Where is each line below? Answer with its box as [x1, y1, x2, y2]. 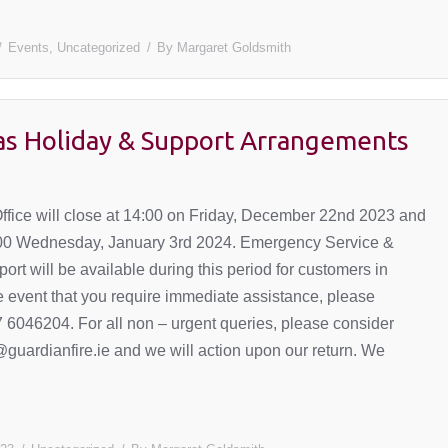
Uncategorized [56, 40, 140, 55]
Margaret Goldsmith [176, 40, 291, 55]
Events [7, 40, 49, 55]
